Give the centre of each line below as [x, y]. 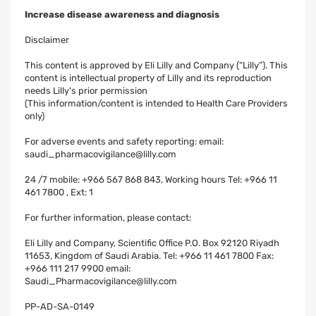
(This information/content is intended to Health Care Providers [156, 104]
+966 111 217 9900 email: [78, 269]
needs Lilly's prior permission [86, 91]
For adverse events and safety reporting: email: [124, 142]
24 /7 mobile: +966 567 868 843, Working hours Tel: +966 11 [151, 180]
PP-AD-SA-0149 [60, 307]
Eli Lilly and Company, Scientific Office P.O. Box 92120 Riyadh [152, 243]
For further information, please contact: [108, 218]
